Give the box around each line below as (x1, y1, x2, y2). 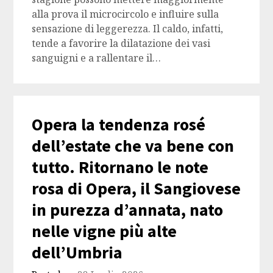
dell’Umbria (32, 241, 123, 264)
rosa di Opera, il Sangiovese (32, 177, 241, 200)
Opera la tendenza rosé (32, 113, 206, 136)
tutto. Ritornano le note (32, 156, 209, 179)
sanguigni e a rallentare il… (32, 51, 161, 65)
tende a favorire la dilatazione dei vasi (32, 37, 211, 51)
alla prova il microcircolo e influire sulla (32, 7, 219, 21)
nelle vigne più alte (32, 220, 177, 243)
